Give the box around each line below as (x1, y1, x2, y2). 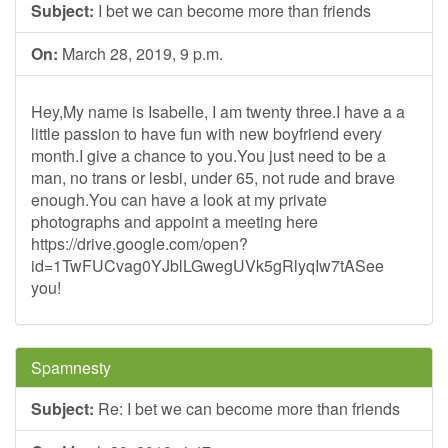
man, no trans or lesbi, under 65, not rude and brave (31, 166, 395, 189)
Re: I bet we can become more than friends (94, 397, 400, 420)
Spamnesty (31, 356, 111, 379)
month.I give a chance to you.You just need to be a (31, 144, 386, 167)
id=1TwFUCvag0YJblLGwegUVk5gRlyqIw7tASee (31, 254, 384, 277)
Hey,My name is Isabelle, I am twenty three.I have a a (31, 100, 405, 123)
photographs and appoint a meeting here (31, 210, 318, 233)
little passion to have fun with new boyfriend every (31, 122, 382, 145)
